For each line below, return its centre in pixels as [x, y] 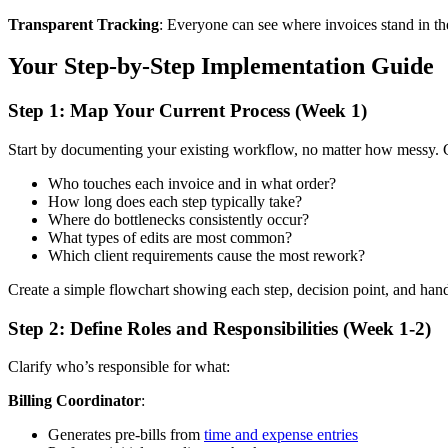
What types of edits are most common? [170, 238]
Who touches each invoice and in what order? [192, 184]
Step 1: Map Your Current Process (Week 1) [187, 111]
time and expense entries [281, 435]
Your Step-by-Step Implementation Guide [221, 66]
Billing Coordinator [74, 401]
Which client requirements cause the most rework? [206, 256]
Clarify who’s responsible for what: [119, 367]
